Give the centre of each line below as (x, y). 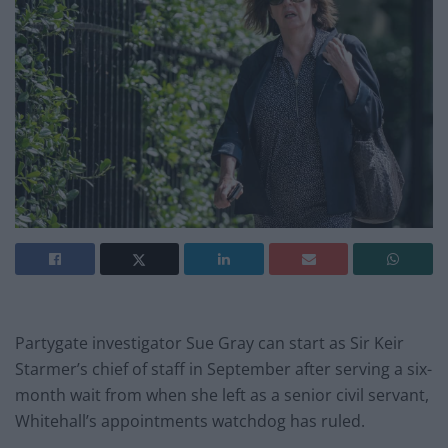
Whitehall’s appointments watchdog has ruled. (190, 420)
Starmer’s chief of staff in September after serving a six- (223, 368)
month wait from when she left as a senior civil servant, (222, 394)
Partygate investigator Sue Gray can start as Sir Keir (209, 342)
